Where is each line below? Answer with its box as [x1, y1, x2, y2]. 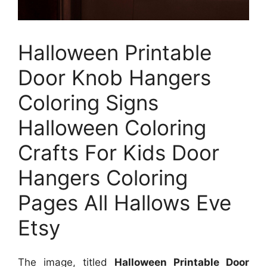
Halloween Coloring [18, 114, 206, 140]
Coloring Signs [18, 89, 159, 115]
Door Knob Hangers [18, 64, 211, 90]
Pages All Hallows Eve [18, 190, 231, 215]
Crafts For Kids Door [18, 139, 219, 165]
